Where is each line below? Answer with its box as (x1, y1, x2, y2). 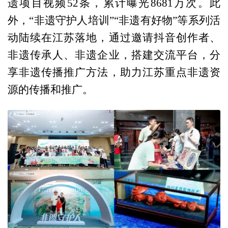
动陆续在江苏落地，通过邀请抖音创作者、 (8, 32, 220, 43)
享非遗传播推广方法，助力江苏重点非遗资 (8, 66, 220, 78)
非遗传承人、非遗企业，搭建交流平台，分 (8, 49, 220, 61)
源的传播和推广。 (8, 83, 93, 95)
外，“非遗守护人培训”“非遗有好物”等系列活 (8, 14, 220, 26)
